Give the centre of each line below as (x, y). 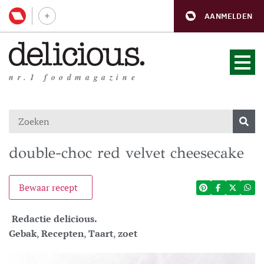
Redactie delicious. (55, 219)
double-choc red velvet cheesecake (126, 153)
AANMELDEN (228, 16)
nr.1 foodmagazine (74, 77)
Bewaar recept (48, 187)
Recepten (62, 233)
